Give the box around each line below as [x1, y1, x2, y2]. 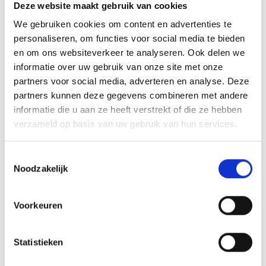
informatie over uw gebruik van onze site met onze [14, 62, 223, 72]
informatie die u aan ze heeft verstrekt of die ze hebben [14, 104, 242, 115]
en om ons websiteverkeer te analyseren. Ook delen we [14, 47, 245, 58]
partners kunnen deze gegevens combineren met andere [14, 90, 248, 101]
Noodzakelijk [14, 163, 68, 173]
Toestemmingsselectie [4, 151, 92, 161]
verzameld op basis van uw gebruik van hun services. [14, 119, 237, 129]
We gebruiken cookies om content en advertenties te [14, 19, 232, 30]
